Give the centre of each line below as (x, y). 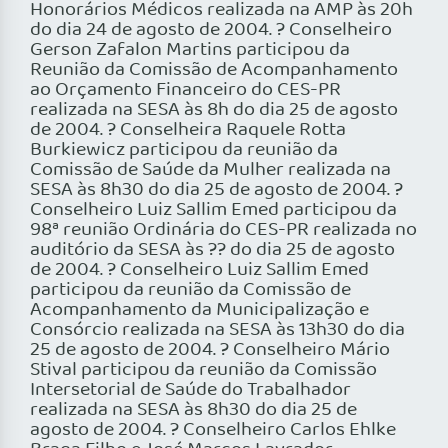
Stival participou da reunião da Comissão (203, 370)
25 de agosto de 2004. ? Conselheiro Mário (210, 350)
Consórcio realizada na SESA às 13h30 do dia (217, 330)
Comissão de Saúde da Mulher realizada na (210, 170)
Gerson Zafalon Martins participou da (190, 50)
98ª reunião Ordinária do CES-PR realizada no (223, 230)
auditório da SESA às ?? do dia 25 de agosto (212, 250)
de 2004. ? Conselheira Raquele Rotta (188, 130)
